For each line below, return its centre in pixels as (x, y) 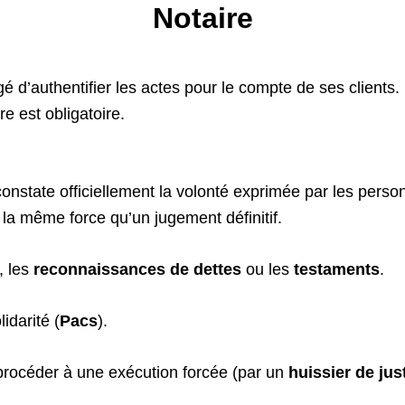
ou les (268, 269)
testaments (337, 269)
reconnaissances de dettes (137, 269)
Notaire (202, 18)
